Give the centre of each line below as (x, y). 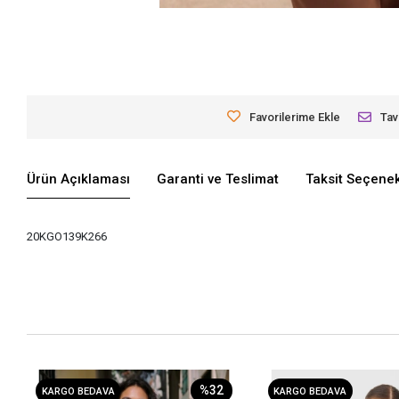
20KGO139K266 (67, 237)
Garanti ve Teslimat (218, 179)
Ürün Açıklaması (79, 179)
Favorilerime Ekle (295, 118)
